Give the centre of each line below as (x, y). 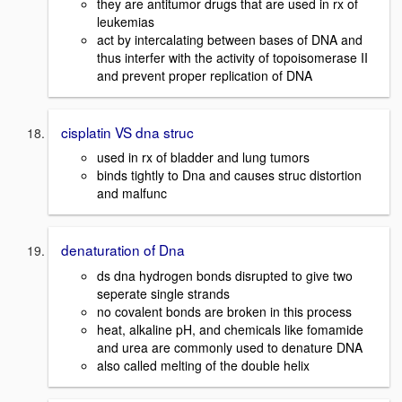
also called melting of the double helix (203, 366)
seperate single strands (163, 294)
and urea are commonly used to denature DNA (230, 348)
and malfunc (132, 193)
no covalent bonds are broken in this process (224, 312)
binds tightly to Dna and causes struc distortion (229, 175)
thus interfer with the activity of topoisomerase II (232, 57)
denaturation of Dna (123, 250)
